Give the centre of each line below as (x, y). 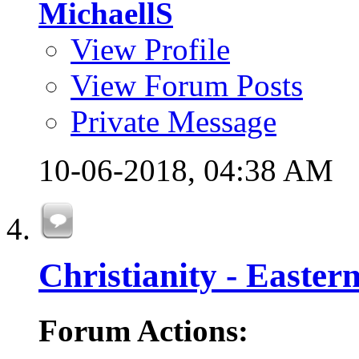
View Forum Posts (187, 86)
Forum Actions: (143, 330)
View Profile (150, 50)
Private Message (173, 122)
